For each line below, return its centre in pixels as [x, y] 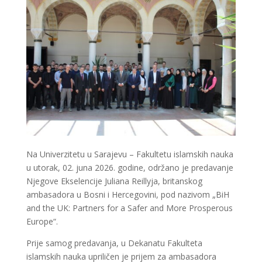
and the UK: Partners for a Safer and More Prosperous [129, 208]
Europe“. [42, 222]
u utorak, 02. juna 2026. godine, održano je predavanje [130, 168]
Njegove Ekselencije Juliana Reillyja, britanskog [114, 181]
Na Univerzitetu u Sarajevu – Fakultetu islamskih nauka [130, 154]
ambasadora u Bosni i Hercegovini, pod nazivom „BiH [127, 195]
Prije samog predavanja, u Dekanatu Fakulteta [114, 243]
